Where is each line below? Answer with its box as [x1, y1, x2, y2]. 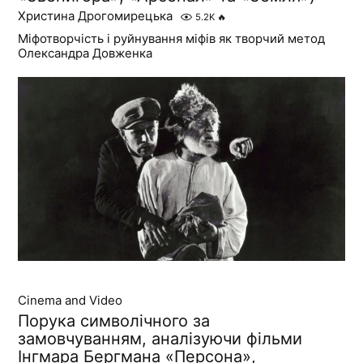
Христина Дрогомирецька [18, 8, 173, 24]
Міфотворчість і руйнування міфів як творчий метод [18, 31, 326, 47]
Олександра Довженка [18, 45, 153, 62]
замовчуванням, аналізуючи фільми [18, 329, 303, 349]
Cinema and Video [18, 293, 123, 309]
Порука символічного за [18, 311, 211, 331]
